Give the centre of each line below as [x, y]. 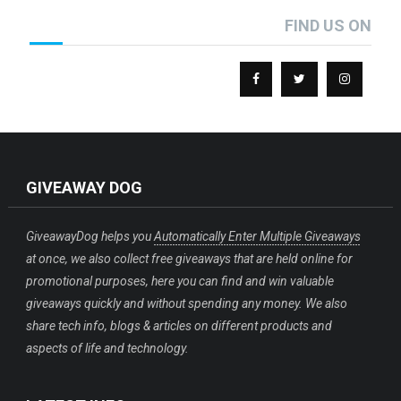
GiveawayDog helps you [90, 236]
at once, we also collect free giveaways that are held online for [190, 258]
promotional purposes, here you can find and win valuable [180, 281]
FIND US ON [328, 25]
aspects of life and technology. [108, 348]
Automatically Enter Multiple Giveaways [258, 236]
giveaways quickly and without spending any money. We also [187, 303]
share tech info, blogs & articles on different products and [179, 325]
